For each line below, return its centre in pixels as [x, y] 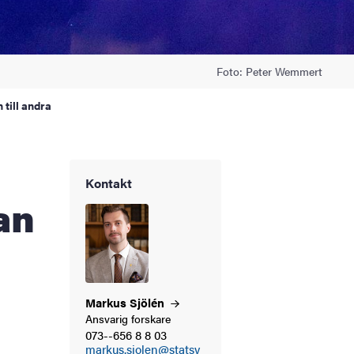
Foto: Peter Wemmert [269, 71]
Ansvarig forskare [128, 318]
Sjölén [149, 302]
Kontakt [109, 183]
